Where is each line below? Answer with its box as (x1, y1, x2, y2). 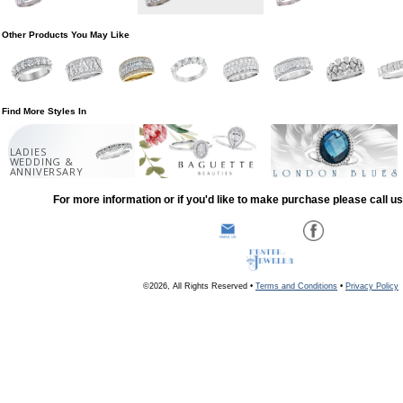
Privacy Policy (345, 281, 399, 291)
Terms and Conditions (255, 281, 337, 291)
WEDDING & (9, 154, 74, 168)
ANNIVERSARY (9, 164, 84, 178)
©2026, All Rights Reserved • (143, 281, 255, 291)
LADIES (9, 144, 47, 158)
